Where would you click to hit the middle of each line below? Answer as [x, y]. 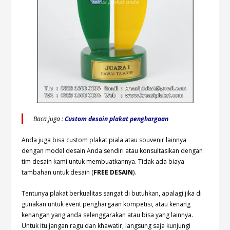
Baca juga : [49, 119]
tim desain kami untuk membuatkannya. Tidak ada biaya [103, 161]
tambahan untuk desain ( [58, 172]
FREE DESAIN [113, 172]
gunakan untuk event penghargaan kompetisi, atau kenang [106, 204]
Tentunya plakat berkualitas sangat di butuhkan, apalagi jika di [112, 193]
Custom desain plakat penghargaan [117, 119]
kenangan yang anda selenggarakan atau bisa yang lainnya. [108, 215]
